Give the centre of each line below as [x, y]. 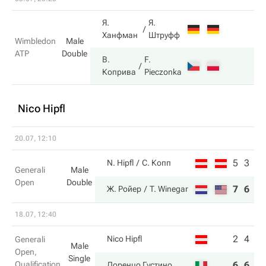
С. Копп [156, 163]
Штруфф [164, 35]
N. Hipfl [120, 163]
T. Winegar [169, 189]
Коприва [119, 72]
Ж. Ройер [124, 189]
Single [79, 258]
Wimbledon [35, 41]
